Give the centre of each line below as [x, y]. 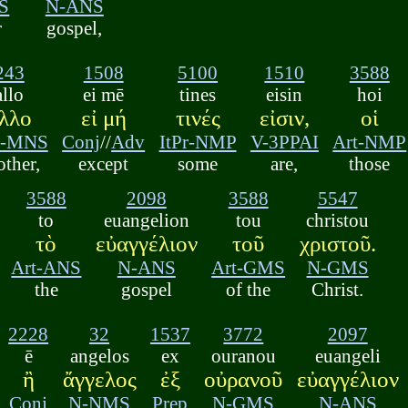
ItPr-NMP [198, 141]
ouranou [243, 356]
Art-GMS [249, 268]
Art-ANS [46, 268]
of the [249, 290]
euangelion [146, 220]
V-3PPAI [284, 141]
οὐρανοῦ [244, 380]
